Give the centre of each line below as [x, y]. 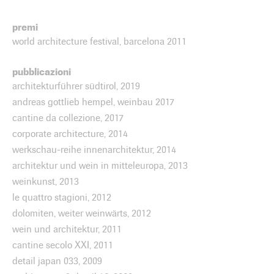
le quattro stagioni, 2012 [62, 197]
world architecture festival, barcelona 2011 [99, 41]
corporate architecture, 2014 [70, 134]
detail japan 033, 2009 [57, 261]
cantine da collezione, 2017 [68, 118]
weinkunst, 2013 [46, 181]
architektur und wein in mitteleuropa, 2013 [100, 165]
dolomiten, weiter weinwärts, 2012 [82, 213]
